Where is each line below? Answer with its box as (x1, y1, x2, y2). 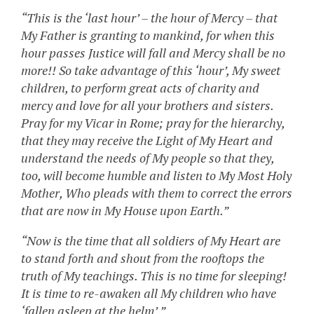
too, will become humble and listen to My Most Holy (21, 167, 292, 184)
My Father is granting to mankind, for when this (21, 27, 275, 44)
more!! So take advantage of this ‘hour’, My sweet (21, 62, 280, 79)
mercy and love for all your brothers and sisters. (21, 97, 273, 114)
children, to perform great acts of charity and (21, 79, 259, 97)
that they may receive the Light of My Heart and (21, 132, 273, 149)
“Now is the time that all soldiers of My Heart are (21, 232, 280, 250)
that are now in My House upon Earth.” (21, 202, 228, 219)
